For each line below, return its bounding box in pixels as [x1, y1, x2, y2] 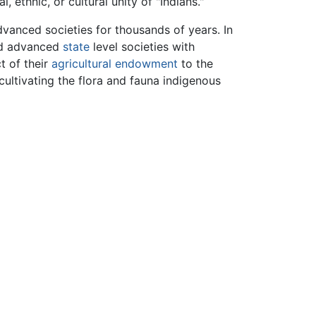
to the [178, 56, 214, 71]
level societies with [90, 39, 195, 54]
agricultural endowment [51, 56, 178, 71]
